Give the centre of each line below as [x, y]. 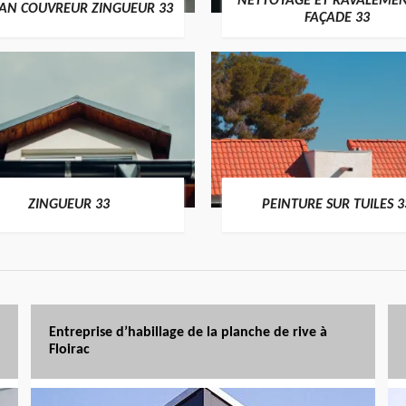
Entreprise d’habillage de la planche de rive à [188, 333]
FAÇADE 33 [337, 18]
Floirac [69, 350]
